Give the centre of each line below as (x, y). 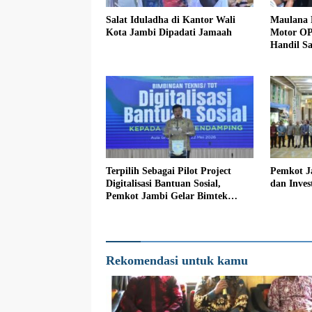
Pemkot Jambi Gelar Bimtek (167, 196)
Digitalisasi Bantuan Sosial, (163, 184)
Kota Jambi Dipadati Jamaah (169, 32)
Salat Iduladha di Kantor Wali (171, 19)
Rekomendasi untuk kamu (177, 261)
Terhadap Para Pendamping (166, 209)
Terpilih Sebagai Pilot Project (169, 171)
